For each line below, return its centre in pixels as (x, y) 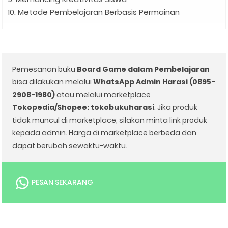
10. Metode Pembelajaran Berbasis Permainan (94, 12)
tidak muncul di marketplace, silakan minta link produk (110, 120)
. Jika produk (176, 108)
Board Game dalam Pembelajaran (144, 69)
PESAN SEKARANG (62, 182)
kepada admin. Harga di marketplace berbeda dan (105, 133)
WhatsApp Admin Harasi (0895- (154, 82)
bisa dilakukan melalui (53, 82)
